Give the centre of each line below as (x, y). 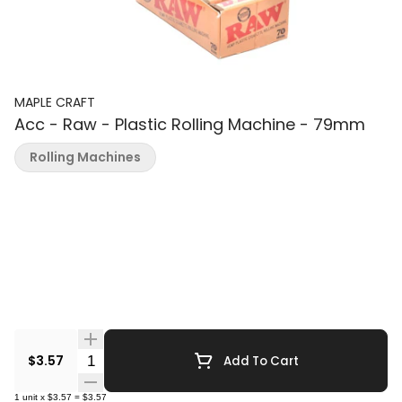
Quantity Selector (139, 360)
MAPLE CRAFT (55, 102)
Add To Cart (261, 361)
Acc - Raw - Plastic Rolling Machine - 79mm (190, 124)
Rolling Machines (85, 157)
